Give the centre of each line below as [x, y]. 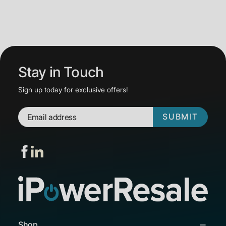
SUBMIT [180, 117]
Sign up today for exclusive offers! [73, 90]
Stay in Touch [61, 72]
